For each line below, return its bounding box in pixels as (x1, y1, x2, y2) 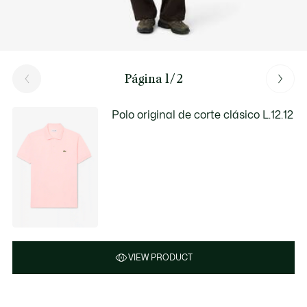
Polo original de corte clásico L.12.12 (112, 110, 294, 121)
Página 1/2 (124, 71, 183, 86)
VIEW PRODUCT (128, 253, 193, 262)
